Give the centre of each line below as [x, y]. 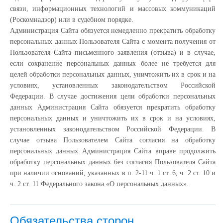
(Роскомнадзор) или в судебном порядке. [72, 20]
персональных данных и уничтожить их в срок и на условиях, [113, 118]
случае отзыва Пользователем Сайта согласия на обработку [113, 140]
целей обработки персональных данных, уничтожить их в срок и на [113, 74]
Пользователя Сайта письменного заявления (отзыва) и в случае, [113, 53]
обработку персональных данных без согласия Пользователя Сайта [113, 162]
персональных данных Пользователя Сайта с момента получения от [113, 42]
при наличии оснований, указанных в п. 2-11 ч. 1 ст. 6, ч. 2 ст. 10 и [113, 173]
